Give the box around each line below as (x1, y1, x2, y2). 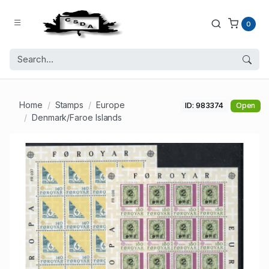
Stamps (55, 100, 84, 110)
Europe (96, 100, 125, 110)
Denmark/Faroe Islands (31, 112, 122, 123)
